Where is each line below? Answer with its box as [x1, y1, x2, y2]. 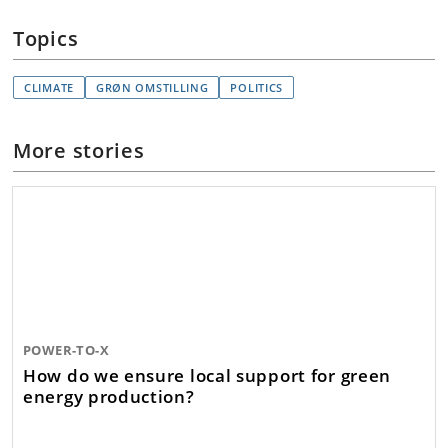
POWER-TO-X [23, 341, 109, 359]
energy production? [23, 384, 195, 408]
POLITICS [230, 79, 284, 95]
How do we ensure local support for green [23, 363, 391, 387]
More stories [13, 136, 145, 164]
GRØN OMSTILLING [95, 79, 209, 95]
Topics [13, 24, 79, 52]
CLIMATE [24, 79, 74, 95]
